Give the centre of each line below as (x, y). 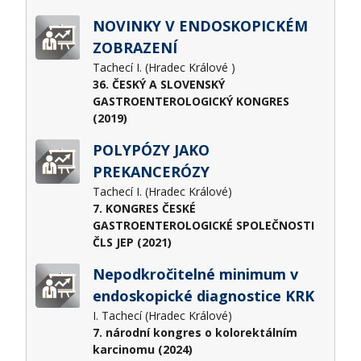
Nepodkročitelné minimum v (195, 274)
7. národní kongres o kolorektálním (195, 332)
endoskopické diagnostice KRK (203, 295)
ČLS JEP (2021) (132, 242)
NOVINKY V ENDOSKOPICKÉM (200, 25)
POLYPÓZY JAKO (151, 149)
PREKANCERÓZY (151, 171)
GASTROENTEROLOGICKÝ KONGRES (191, 101)
